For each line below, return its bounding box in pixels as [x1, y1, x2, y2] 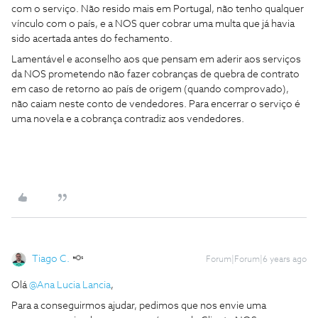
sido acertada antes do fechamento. [11, 34, 175, 44]
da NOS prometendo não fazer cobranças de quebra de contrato [11, 70, 300, 79]
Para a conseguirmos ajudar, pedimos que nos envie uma [11, 301, 266, 311]
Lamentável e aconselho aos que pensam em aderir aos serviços [11, 55, 301, 65]
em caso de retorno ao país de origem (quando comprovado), [11, 84, 289, 94]
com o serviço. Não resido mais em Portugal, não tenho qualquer [11, 4, 304, 14]
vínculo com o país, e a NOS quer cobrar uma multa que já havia [11, 19, 295, 29]
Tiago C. [32, 254, 70, 264]
